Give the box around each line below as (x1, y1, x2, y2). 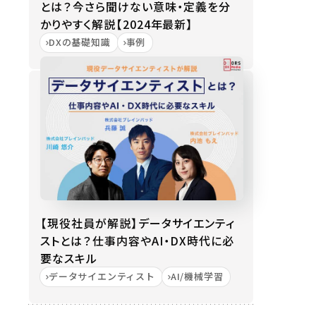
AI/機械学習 (170, 269, 224, 283)
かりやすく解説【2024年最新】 (40, 16, 194, 32)
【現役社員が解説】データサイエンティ (40, 214, 236, 231)
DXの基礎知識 (49, 35, 111, 49)
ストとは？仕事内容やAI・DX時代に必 (40, 232, 235, 249)
